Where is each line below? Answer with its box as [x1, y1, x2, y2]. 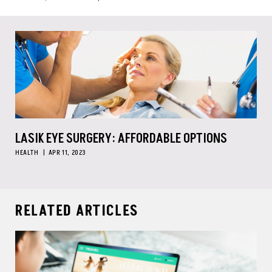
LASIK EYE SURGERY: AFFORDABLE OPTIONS [15, 129, 227, 148]
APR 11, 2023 [48, 148, 87, 158]
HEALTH [15, 148, 39, 158]
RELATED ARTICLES [15, 201, 138, 221]
